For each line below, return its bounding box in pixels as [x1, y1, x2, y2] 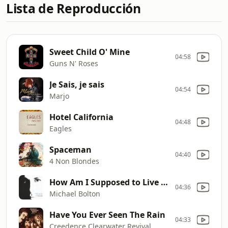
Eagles [49, 123, 72, 133]
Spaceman [49, 144, 92, 155]
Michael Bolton [49, 188, 100, 198]
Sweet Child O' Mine [49, 46, 130, 58]
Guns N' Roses [49, 58, 98, 68]
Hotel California [49, 111, 113, 123]
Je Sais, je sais [49, 78, 104, 90]
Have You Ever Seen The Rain [49, 209, 165, 220]
